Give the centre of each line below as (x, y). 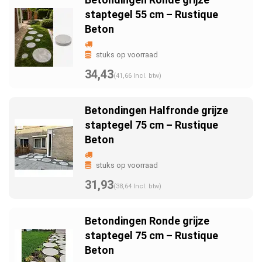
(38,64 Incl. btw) (137, 186)
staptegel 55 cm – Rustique (151, 14)
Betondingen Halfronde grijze (156, 110)
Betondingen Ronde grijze (147, 221)
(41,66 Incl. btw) (137, 76)
